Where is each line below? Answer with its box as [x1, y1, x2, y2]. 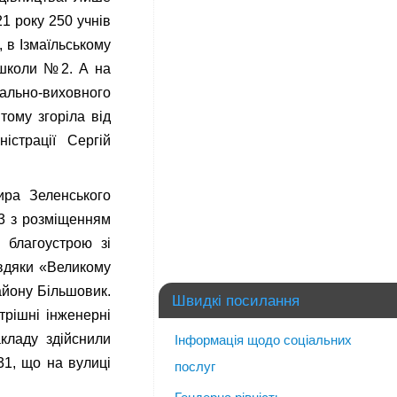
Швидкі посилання [172, 292, 300, 308]
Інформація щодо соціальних [175, 332, 352, 347]
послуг [175, 359, 215, 374]
